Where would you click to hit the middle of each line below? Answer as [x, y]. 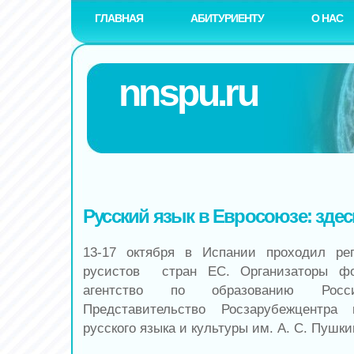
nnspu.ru [188, 93]
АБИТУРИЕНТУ [227, 18]
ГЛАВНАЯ [119, 18]
